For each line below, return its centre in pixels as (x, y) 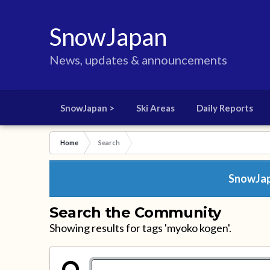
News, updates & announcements (139, 60)
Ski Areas (156, 108)
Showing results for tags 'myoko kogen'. (141, 228)
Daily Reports (225, 108)
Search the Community (135, 212)
